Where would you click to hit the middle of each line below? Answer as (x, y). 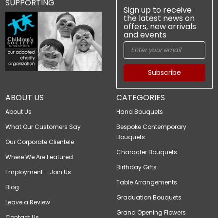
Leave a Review (28, 202)
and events (145, 35)
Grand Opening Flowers (151, 213)
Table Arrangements (147, 182)
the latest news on (159, 18)
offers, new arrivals (160, 27)
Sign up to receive (158, 10)
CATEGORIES (141, 98)
